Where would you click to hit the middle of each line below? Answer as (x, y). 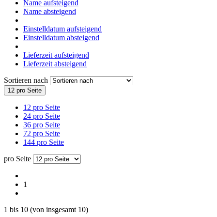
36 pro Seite (42, 124)
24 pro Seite (42, 116)
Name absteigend (50, 11)
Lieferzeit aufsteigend (56, 55)
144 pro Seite (44, 142)
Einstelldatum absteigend (61, 37)
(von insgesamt (53, 209)
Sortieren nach (27, 80)
